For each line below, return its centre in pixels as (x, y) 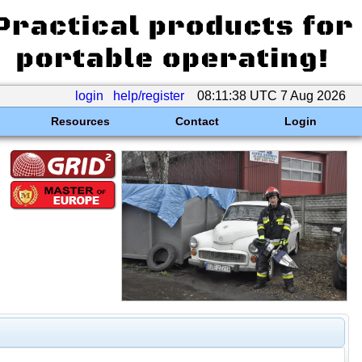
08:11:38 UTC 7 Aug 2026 (271, 96)
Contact (197, 121)
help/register (149, 96)
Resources (80, 121)
